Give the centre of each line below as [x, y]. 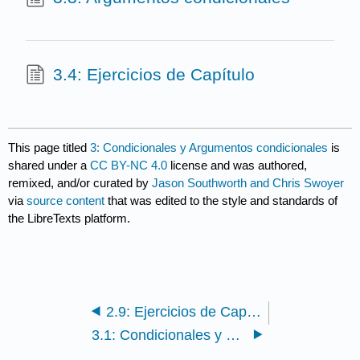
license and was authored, [237, 165]
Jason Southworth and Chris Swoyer [248, 182]
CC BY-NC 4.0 [129, 165]
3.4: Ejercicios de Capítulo [153, 74]
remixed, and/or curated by [80, 182]
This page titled [49, 147]
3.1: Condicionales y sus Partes [233, 335]
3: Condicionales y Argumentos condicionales [209, 147]
